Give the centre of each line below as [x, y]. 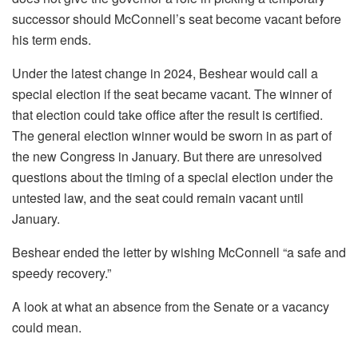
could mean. [47, 328]
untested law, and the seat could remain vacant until [158, 198]
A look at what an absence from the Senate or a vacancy [171, 307]
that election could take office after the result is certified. [167, 115]
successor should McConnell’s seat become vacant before [177, 19]
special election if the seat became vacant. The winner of [172, 94]
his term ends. [52, 40]
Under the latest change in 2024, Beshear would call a [165, 74]
